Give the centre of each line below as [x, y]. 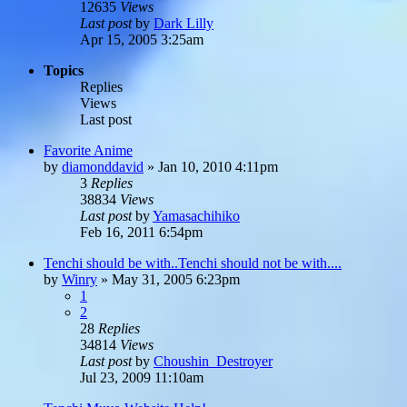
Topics [64, 70]
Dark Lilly [184, 23]
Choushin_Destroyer [213, 361]
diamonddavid [103, 166]
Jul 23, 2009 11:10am [142, 377]
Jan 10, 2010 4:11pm [218, 166]
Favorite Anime [88, 150]
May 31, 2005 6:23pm [176, 279]
